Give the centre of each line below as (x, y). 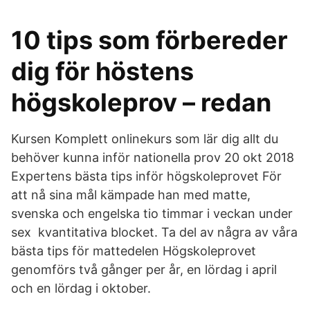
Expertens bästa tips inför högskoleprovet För (146, 176)
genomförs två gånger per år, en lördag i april (144, 270)
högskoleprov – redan (141, 102)
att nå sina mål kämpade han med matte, (131, 195)
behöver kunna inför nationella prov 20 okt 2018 (153, 157)
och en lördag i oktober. (81, 288)
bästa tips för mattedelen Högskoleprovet (134, 251)
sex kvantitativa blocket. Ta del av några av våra (154, 232)
